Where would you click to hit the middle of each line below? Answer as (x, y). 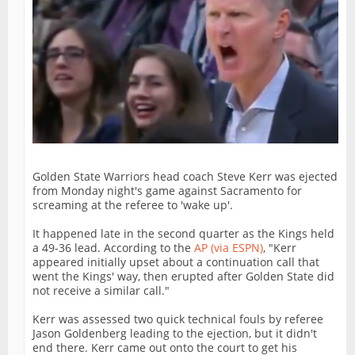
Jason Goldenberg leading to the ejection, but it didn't (175, 334)
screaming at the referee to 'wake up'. (133, 205)
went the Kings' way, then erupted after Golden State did (183, 277)
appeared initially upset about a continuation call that (176, 262)
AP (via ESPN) (229, 248)
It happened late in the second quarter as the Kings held (183, 234)
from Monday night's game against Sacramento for (167, 191)
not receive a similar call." (101, 291)
